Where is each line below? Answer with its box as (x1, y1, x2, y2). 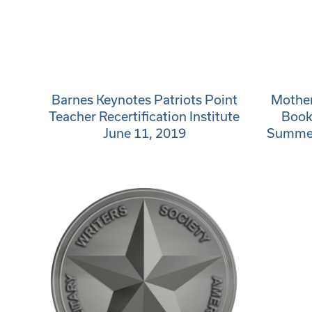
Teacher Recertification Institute (49, 109, 240, 124)
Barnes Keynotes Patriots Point (51, 92, 237, 107)
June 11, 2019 (102, 125, 186, 141)
